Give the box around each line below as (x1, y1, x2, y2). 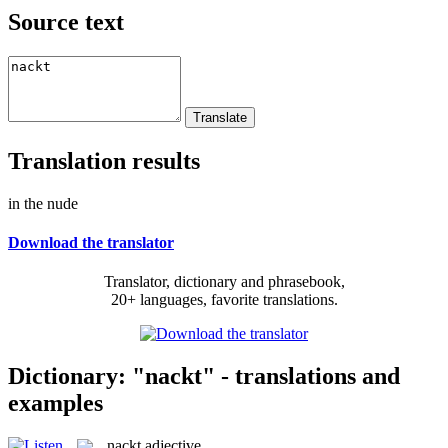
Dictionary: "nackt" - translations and (8, 362, 400, 389)
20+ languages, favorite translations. (110, 291, 338, 309)
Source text (8, 8, 124, 35)
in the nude (8, 194, 78, 212)
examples (8, 389, 103, 416)
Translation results (8, 147, 200, 174)
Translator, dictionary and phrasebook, (103, 273, 345, 291)
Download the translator (8, 233, 174, 251)
